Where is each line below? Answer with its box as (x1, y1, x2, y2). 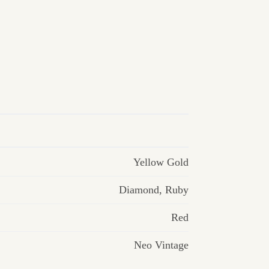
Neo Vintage (133, 238, 189, 251)
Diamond (118, 183, 159, 196)
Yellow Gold (133, 156, 189, 168)
